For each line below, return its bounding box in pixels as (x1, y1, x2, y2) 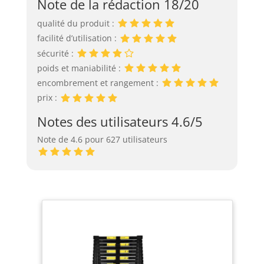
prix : (37, 92, 60, 104)
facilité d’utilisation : (37, 32, 119, 44)
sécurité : (37, 47, 76, 59)
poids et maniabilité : (37, 62, 123, 74)
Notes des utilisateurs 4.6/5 (37, 112, 203, 130)
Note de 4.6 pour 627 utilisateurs (37, 133, 167, 145)
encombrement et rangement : (37, 77, 161, 89)
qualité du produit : (37, 18, 117, 29)
